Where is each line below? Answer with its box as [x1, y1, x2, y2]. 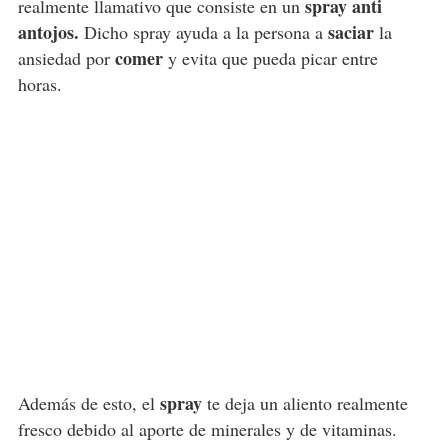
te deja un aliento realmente [201, 391, 408, 416]
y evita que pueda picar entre [162, 46, 378, 71]
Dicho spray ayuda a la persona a [78, 20, 328, 45]
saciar [327, 19, 374, 46]
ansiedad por [17, 46, 110, 71]
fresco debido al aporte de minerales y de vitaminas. [17, 417, 397, 442]
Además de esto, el [17, 391, 155, 416]
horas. [17, 72, 68, 97]
